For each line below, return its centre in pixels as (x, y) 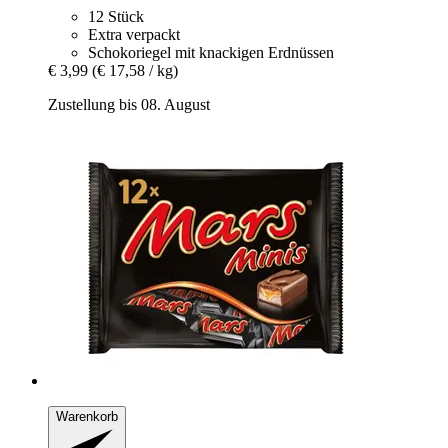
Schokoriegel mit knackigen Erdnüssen (211, 53)
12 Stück (116, 17)
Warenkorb (87, 417)
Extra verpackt (134, 35)
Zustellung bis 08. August (129, 105)
